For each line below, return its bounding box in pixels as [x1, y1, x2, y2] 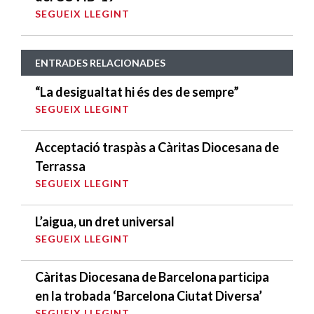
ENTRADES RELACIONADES [35, 57, 165, 69]
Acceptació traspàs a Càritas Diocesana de [35, 139, 279, 156]
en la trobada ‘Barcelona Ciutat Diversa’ [35, 288, 262, 304]
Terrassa [35, 158, 86, 175]
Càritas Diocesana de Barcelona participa [35, 269, 269, 285]
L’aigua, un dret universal [35, 214, 175, 230]
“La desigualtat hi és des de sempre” [35, 84, 239, 100]
